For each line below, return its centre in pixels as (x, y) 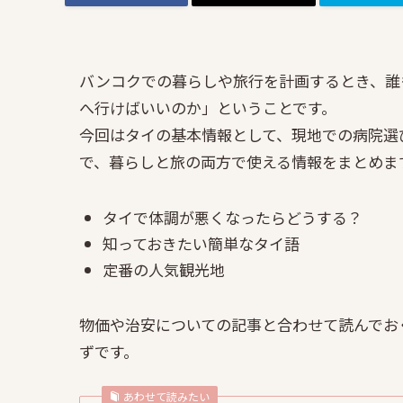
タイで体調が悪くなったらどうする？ (232, 217)
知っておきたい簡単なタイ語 (201, 244)
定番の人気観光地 (163, 270)
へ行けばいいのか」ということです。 (208, 107)
